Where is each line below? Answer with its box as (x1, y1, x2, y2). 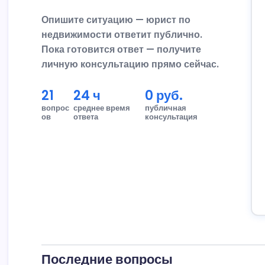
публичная (145, 102, 186, 114)
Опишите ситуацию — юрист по (41, 12, 191, 27)
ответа (73, 111, 99, 122)
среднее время (73, 102, 131, 114)
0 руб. (145, 86, 183, 105)
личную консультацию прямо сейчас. (41, 57, 219, 71)
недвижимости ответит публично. (41, 27, 203, 41)
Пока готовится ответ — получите (41, 42, 202, 56)
